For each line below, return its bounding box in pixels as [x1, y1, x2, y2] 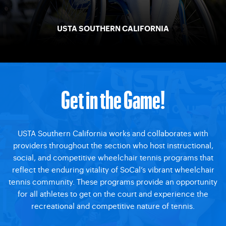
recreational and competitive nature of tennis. [31, 200, 195, 211]
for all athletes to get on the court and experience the [18, 188, 208, 199]
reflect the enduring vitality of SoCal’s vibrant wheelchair [12, 164, 214, 175]
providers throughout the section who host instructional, [13, 140, 213, 150]
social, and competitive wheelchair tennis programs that [13, 152, 213, 162]
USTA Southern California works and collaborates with [18, 128, 208, 138]
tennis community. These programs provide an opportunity [9, 176, 217, 187]
